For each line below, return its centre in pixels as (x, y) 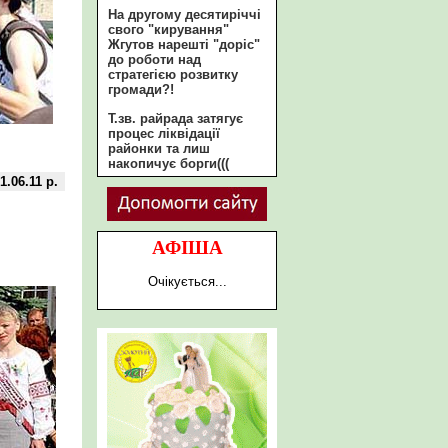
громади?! (141, 89)
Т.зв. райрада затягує (175, 118)
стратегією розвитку (173, 74)
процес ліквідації (164, 133)
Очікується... (187, 281)
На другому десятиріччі (184, 14)
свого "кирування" (168, 29)
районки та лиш (159, 148)
